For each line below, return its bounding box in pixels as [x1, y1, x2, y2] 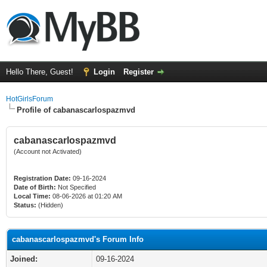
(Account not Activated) [14, 148, 82, 155]
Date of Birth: [14, 184, 56, 191]
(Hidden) [36, 201, 63, 209]
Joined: [10, 254, 38, 263]
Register [123, 67, 154, 76]
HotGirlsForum [6, 95, 53, 103]
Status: [14, 201, 36, 209]
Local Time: [14, 193, 51, 200]
